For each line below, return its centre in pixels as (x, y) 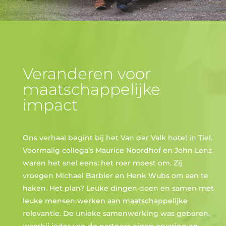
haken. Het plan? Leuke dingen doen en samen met (118, 188)
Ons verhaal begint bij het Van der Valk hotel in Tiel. (117, 137)
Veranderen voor (87, 74)
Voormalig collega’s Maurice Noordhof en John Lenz (117, 150)
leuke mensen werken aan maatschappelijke (105, 201)
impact (50, 105)
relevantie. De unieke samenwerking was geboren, (116, 213)
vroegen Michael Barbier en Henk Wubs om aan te (115, 175)
